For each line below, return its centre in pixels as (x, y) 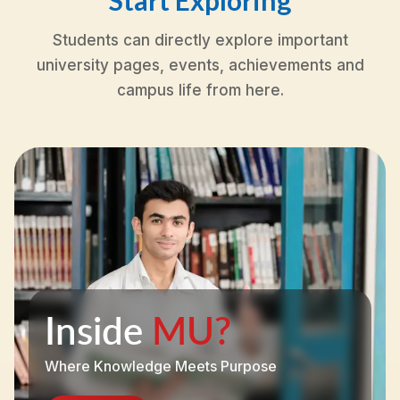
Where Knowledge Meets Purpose (161, 367)
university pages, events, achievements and (200, 66)
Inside (98, 330)
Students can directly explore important (200, 41)
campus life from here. (200, 91)
